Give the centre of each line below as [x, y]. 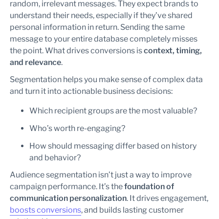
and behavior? [55, 158]
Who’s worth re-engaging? [77, 128]
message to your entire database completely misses [104, 39]
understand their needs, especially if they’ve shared [101, 15]
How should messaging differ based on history [113, 146]
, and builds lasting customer [132, 210]
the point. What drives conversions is [77, 51]
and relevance [35, 62]
